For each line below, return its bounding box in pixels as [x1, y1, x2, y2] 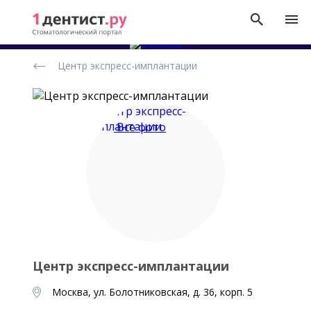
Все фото [117, 119, 166, 135]
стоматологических [26, 60, 120, 74]
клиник [26, 72, 58, 85]
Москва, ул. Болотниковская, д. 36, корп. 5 [51, 285, 253, 299]
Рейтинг [26, 49, 65, 62]
